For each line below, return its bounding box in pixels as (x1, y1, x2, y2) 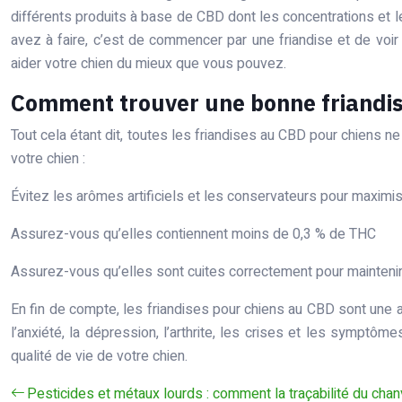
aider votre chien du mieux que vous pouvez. (11, 53, 286, 74)
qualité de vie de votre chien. (11, 345, 188, 367)
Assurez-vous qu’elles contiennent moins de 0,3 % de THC (11, 223, 376, 245)
